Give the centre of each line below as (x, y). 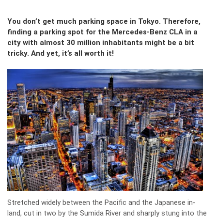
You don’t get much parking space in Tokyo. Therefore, (104, 21)
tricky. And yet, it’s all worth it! (61, 53)
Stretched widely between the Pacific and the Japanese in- (101, 203)
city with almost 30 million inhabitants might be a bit (101, 43)
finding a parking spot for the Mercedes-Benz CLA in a (102, 32)
